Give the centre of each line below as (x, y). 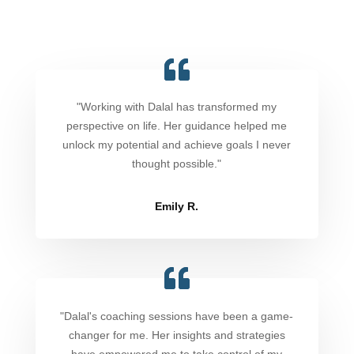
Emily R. (177, 207)
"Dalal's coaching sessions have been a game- (177, 316)
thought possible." (177, 164)
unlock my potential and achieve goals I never (177, 145)
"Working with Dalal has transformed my (177, 107)
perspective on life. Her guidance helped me (177, 126)
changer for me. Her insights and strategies (177, 335)
